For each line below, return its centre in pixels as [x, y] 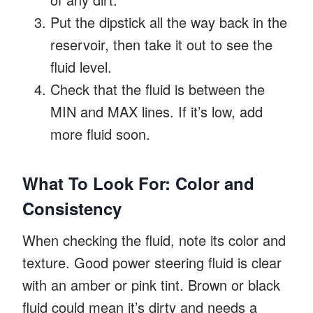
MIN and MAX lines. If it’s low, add [156, 111]
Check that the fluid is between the [158, 89]
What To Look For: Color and [138, 183]
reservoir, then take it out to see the [161, 44]
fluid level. [81, 66]
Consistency [72, 208]
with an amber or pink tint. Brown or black [151, 284]
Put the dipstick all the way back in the [169, 22]
